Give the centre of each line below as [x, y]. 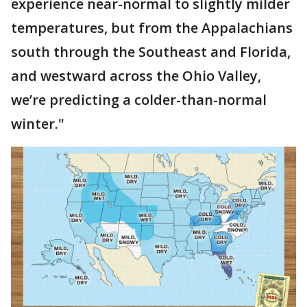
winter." [38, 124]
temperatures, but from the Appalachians [152, 28]
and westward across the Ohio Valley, [136, 76]
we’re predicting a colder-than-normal [139, 100]
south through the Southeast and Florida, [151, 52]
